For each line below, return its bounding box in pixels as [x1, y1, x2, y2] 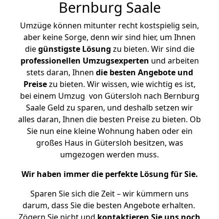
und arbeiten [149, 55, 199, 66]
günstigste [38, 44, 80, 54]
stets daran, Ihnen [26, 67, 96, 78]
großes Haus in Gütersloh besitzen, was [36, 137, 183, 148]
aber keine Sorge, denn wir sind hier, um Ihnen [23, 32, 196, 43]
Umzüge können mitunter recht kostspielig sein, [20, 20, 199, 31]
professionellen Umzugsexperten [20, 55, 149, 66]
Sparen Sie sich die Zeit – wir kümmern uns [30, 188, 189, 199]
